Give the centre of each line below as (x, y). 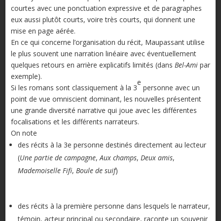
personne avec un (170, 88)
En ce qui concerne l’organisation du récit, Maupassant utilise (108, 42)
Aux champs (118, 158)
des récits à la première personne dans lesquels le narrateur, (114, 206)
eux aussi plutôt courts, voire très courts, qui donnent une (103, 20)
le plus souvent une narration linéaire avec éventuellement (103, 54)
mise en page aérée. (43, 31)
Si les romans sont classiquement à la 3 (74, 88)
